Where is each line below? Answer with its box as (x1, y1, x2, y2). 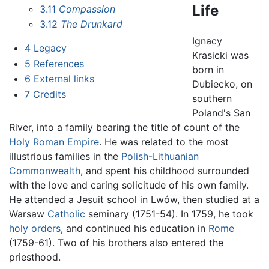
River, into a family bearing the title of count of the (9, 121, 240, 133)
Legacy (33, 42, 67, 55)
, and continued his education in (61, 222, 208, 234)
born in (192, 63, 225, 76)
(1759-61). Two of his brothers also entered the (9, 236, 223, 249)
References (33, 57, 84, 70)
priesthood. (9, 250, 61, 263)
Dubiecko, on (192, 77, 253, 90)
